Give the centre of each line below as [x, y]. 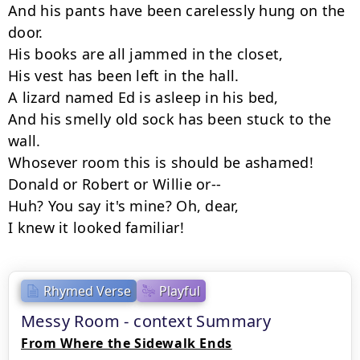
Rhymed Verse [87, 290]
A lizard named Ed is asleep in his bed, [143, 97]
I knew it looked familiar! [96, 227]
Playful [180, 290]
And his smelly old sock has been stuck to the [170, 119]
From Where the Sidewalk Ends [127, 343]
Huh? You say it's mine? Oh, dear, [123, 206]
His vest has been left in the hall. [124, 76]
